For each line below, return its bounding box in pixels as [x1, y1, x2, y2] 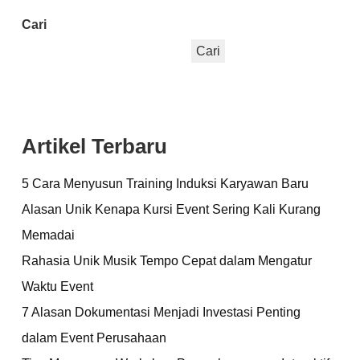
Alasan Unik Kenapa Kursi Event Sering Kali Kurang [22, 201, 321, 216]
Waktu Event [22, 278, 93, 293]
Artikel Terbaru [22, 133, 167, 158]
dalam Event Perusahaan [22, 329, 170, 345]
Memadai [22, 227, 75, 242]
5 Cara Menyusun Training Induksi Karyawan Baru [22, 175, 309, 190]
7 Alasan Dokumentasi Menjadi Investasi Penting [22, 304, 301, 319]
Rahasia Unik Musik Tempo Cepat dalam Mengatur [22, 252, 312, 268]
